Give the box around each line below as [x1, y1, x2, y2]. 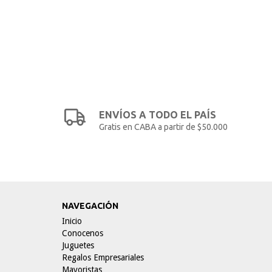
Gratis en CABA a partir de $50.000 [99, 122, 228, 132]
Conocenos [62, 228, 103, 238]
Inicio [62, 216, 82, 226]
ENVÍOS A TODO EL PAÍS [99, 109, 217, 120]
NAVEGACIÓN [62, 201, 118, 211]
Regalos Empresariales [62, 253, 144, 262]
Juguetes [62, 240, 94, 250]
